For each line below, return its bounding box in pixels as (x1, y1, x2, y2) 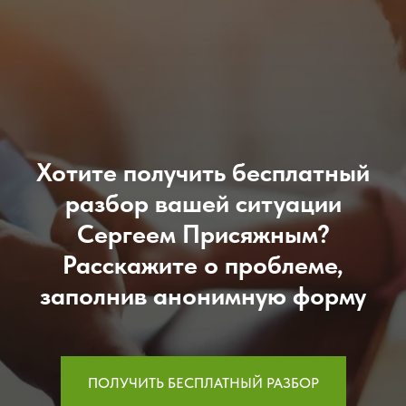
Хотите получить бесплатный (36, 157, 370, 188)
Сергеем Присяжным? (76, 218, 330, 249)
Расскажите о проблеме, (63, 249, 343, 280)
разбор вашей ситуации (64, 188, 342, 218)
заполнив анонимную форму (40, 280, 366, 311)
